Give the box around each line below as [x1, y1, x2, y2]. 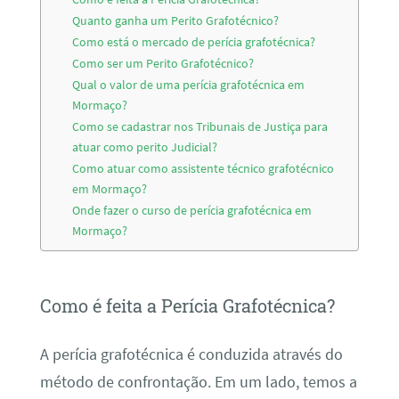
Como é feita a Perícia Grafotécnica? [39, 294, 335, 318]
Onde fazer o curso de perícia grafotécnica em [72, 202, 313, 219]
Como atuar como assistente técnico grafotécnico [72, 160, 335, 177]
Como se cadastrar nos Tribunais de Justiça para [72, 118, 329, 135]
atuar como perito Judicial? [72, 139, 218, 156]
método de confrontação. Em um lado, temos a [39, 371, 357, 392]
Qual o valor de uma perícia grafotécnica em [72, 77, 305, 94]
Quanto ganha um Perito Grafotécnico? [72, 12, 280, 29]
